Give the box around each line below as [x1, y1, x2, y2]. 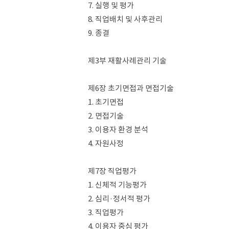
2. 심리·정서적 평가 [88, 194, 150, 203]
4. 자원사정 [88, 139, 124, 148]
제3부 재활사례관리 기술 [88, 56, 167, 65]
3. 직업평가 [88, 208, 124, 217]
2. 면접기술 [88, 111, 124, 121]
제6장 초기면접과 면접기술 [88, 83, 174, 93]
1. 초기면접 [88, 97, 124, 107]
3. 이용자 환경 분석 [88, 125, 148, 134]
